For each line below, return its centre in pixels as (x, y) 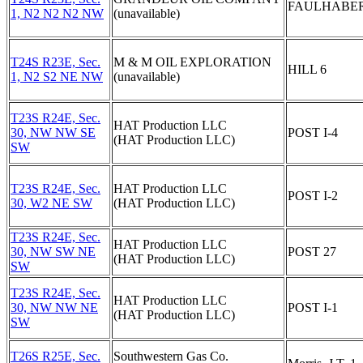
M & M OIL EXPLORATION (192, 62)
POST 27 (312, 252)
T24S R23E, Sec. (56, 62)
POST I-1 (313, 307)
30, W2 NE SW (51, 203)
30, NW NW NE (54, 307)
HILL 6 (307, 69)
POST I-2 (313, 196)
